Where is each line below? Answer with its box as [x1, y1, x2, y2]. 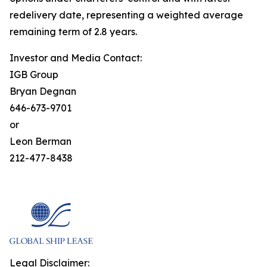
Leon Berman [10, 135, 72, 147]
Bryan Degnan [10, 85, 76, 97]
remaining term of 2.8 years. [10, 26, 137, 38]
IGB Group [10, 69, 58, 80]
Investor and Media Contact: [10, 52, 142, 64]
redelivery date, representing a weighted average [10, 9, 243, 21]
